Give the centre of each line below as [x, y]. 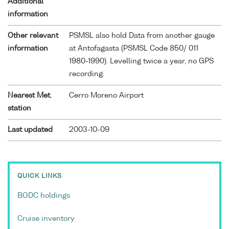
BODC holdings [44, 196]
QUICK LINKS [40, 176]
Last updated [30, 130]
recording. [87, 74]
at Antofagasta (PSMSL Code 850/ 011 [134, 48]
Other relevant [33, 36]
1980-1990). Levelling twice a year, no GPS [141, 61]
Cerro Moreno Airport [106, 95]
